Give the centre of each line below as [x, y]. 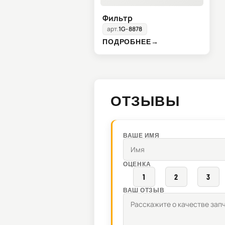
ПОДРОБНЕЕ [127, 42]
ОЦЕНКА [137, 164]
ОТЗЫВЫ [145, 101]
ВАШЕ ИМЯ [141, 135]
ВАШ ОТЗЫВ [144, 190]
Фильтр [118, 18]
